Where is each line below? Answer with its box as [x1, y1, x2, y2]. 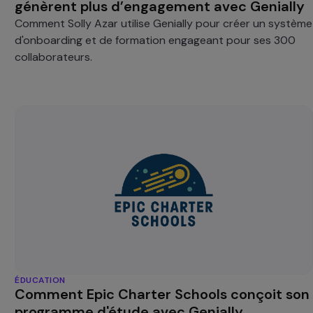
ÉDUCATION [15, 275, 66, 286]
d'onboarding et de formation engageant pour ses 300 [15, 33, 296, 48]
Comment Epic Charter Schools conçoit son [15, 285, 310, 304]
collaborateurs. [15, 50, 93, 65]
